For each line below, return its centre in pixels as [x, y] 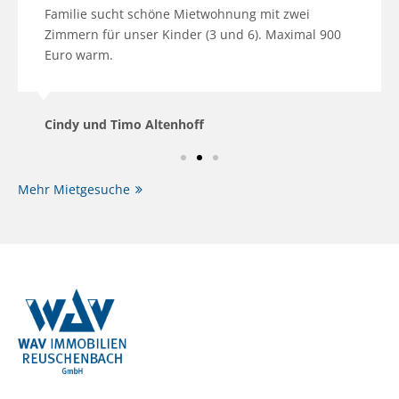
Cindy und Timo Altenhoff [124, 125]
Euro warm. [79, 55]
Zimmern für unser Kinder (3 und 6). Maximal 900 [193, 35]
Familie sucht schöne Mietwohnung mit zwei [177, 14]
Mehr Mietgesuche [74, 190]
